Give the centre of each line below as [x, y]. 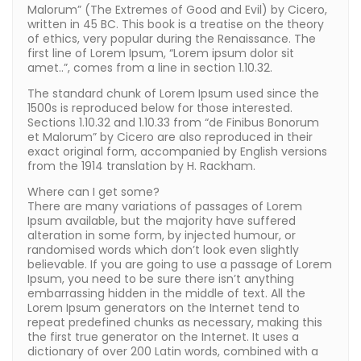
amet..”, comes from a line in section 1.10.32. [150, 68]
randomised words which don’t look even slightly [163, 250]
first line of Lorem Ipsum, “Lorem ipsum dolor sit [161, 54]
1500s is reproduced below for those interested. [160, 108]
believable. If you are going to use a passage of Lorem [180, 265]
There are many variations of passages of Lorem [165, 207]
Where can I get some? [93, 192]
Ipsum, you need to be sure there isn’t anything [161, 279]
